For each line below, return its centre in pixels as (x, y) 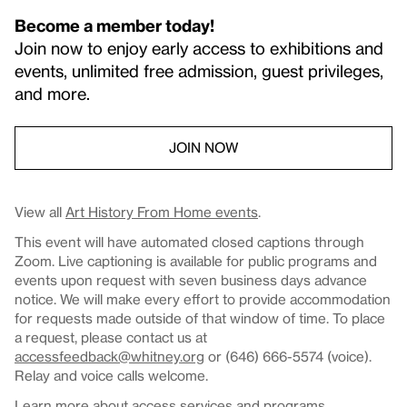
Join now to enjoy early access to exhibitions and (199, 47)
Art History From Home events (162, 211)
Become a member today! (114, 25)
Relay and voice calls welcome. (111, 375)
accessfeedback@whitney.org (109, 356)
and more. (52, 93)
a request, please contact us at (111, 337)
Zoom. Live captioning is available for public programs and (196, 260)
